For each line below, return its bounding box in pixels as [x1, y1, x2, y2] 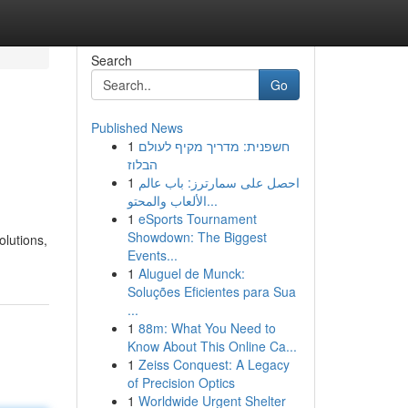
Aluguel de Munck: [138, 264, 245, 282]
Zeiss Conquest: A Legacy [138, 355, 290, 373]
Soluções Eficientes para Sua [127, 282, 296, 301]
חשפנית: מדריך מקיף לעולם [138, 137, 290, 155]
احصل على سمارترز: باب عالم [138, 173, 300, 191]
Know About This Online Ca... [127, 337, 297, 355]
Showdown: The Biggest [127, 228, 267, 246]
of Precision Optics [127, 373, 235, 392]
